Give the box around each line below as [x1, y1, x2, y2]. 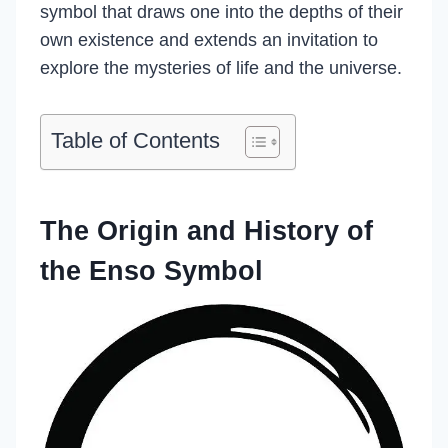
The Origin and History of [40, 215, 373, 246]
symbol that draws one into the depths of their [40, 2, 403, 22]
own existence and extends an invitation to [40, 30, 378, 50]
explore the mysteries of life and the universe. [40, 58, 402, 78]
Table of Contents [51, 128, 220, 153]
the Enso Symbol [40, 255, 263, 286]
